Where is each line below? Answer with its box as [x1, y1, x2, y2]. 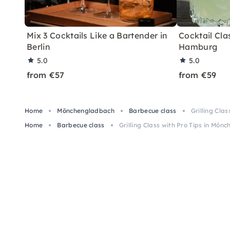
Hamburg [179, 41, 218, 52]
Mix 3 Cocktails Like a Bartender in [27, 30, 168, 41]
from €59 [179, 69, 217, 80]
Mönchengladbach [57, 106, 115, 114]
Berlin [27, 41, 50, 52]
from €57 [27, 69, 65, 80]
